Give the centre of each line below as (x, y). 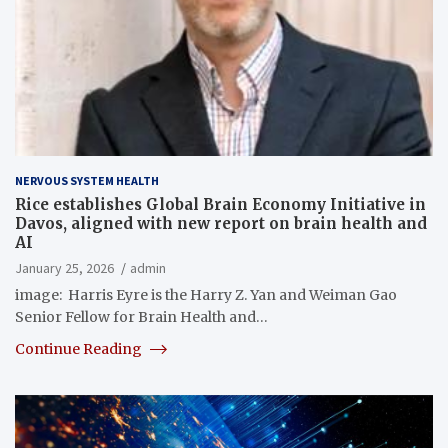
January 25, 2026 (64, 267)
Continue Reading (80, 348)
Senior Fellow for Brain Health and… (141, 316)
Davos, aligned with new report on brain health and (221, 223)
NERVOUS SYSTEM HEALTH (87, 180)
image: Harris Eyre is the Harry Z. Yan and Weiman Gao (206, 294)
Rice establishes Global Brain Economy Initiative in (220, 204)
